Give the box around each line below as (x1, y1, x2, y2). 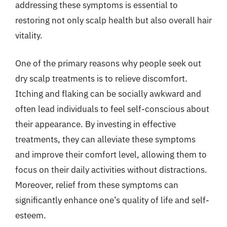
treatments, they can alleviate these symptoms (15, 134, 196, 145)
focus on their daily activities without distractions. (15, 164, 207, 175)
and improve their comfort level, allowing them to (15, 149, 207, 160)
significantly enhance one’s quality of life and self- (15, 195, 209, 206)
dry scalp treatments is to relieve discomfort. (15, 73, 187, 84)
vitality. (15, 29, 43, 41)
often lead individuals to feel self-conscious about (15, 103, 209, 115)
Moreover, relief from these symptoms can (15, 179, 178, 191)
